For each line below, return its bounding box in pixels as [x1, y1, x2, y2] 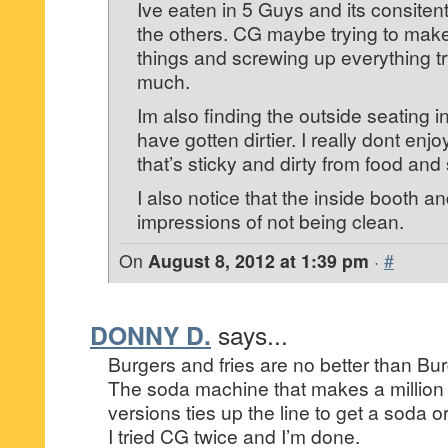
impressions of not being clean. [137, 207, 404, 234]
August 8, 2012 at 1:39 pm [148, 248, 369, 273]
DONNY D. [90, 317, 211, 353]
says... [218, 317, 288, 352]
